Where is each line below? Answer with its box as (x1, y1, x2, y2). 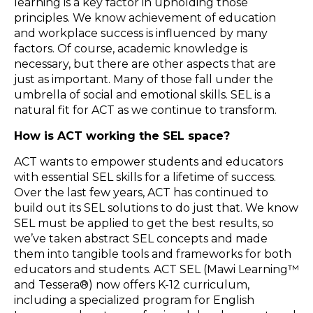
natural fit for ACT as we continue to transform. (14, 103, 277, 117)
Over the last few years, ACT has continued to (14, 185, 268, 199)
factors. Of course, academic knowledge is (14, 41, 247, 55)
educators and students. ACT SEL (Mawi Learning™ (14, 262, 299, 276)
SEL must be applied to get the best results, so (14, 216, 274, 230)
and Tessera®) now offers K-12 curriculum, (14, 277, 249, 291)
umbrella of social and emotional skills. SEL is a (14, 87, 270, 101)
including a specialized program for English (14, 293, 254, 307)
